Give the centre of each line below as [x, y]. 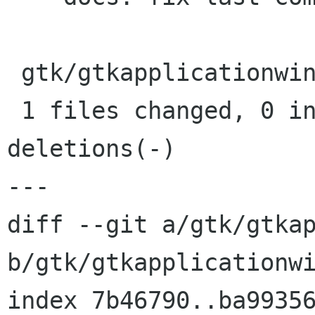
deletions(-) [91, 148]
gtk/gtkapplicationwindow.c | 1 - [14, 72]
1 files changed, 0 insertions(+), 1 [14, 110]
